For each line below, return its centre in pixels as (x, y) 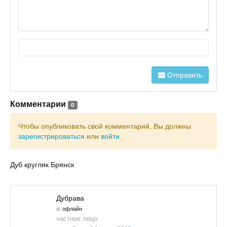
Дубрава (70, 198)
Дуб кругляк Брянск (42, 165)
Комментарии (38, 104)
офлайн (72, 209)
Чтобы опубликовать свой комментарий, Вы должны (105, 126)
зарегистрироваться (51, 136)
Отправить (184, 75)
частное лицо (77, 219)
